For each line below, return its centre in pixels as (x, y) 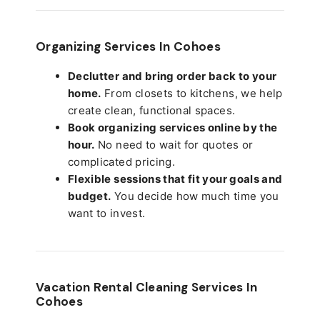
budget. (90, 196)
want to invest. (107, 213)
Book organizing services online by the (173, 127)
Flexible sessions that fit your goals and (175, 179)
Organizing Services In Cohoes (129, 46)
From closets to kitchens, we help (192, 93)
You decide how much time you (195, 196)
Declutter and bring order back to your (172, 76)
